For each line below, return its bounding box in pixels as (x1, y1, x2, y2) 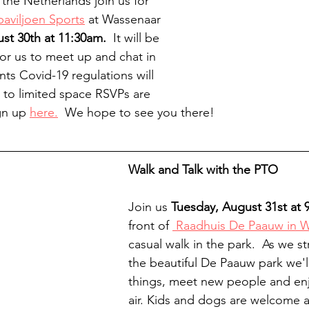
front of (128, 217, 172, 233)
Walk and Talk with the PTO (128, 161, 278, 177)
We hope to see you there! (58, 104, 215, 120)
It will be (106, 30, 163, 46)
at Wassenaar (85, 11, 164, 27)
